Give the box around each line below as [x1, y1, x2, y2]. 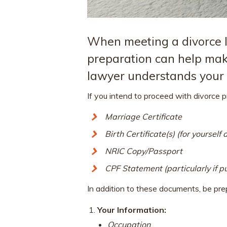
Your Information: [97, 204, 166, 215]
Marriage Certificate [105, 111, 182, 122]
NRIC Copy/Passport [105, 146, 182, 157]
